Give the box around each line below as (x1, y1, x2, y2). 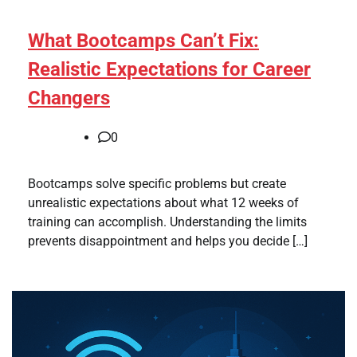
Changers (28, 86, 110, 109)
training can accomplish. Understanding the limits (28, 214, 307, 229)
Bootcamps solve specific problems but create (28, 175, 286, 191)
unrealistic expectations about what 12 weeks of (28, 194, 299, 210)
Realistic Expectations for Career (28, 57, 311, 80)
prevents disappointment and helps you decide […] (28, 233, 308, 249)
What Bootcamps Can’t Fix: (28, 29, 259, 52)
